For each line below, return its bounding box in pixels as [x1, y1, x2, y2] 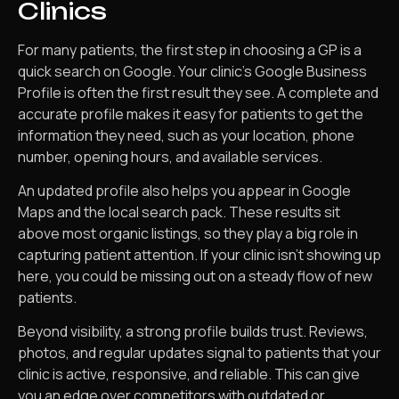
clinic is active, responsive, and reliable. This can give [18, 364, 360, 385]
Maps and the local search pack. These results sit [18, 201, 340, 222]
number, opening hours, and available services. [18, 146, 322, 167]
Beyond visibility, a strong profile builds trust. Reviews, [18, 322, 368, 342]
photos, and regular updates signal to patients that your [18, 343, 381, 363]
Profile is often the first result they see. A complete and [18, 82, 379, 102]
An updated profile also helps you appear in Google [18, 180, 351, 200]
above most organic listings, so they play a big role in [18, 223, 358, 243]
